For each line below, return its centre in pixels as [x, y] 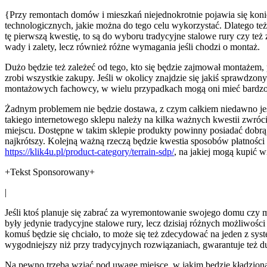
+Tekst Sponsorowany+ [50, 172]
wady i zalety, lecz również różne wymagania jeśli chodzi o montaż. [132, 46]
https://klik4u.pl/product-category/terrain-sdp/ [89, 151]
